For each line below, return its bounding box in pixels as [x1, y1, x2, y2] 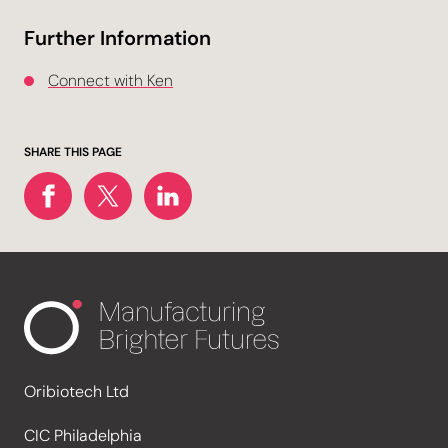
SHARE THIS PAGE [24, 144, 122, 160]
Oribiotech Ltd [24, 380, 129, 402]
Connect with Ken [48, 70, 173, 91]
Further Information [24, 25, 211, 51]
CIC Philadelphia [24, 424, 142, 446]
